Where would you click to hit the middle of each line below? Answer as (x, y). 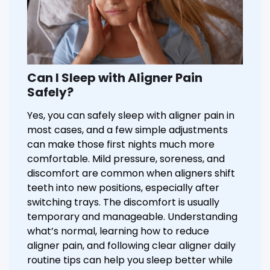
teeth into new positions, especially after (123, 188)
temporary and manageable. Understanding (132, 217)
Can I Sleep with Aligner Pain (115, 78)
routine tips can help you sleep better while (130, 260)
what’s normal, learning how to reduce (118, 231)
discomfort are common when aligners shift (131, 174)
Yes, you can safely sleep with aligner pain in (131, 116)
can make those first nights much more (121, 145)
